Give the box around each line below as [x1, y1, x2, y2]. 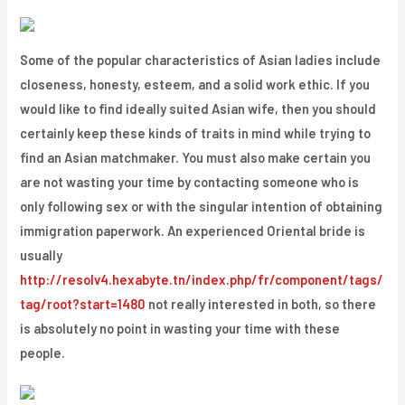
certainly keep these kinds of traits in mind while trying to [20, 125, 372, 142]
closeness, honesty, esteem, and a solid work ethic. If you [20, 76, 371, 93]
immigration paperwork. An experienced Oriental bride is [20, 222, 366, 240]
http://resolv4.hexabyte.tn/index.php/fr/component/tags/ [20, 271, 384, 288]
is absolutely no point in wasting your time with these [20, 320, 341, 337]
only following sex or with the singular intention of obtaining [20, 198, 383, 215]
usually [20, 247, 63, 264]
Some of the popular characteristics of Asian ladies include [20, 52, 381, 69]
